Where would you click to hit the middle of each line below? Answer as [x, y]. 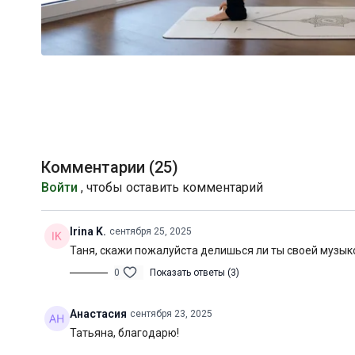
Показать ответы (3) [195, 273]
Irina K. [88, 231]
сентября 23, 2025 [171, 314]
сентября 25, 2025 [151, 231]
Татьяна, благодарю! [124, 333]
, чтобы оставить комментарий [170, 187]
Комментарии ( [98, 167]
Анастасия [98, 314]
